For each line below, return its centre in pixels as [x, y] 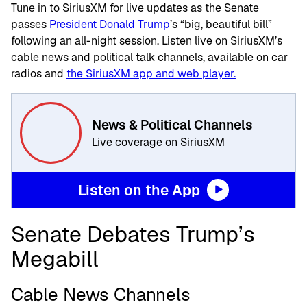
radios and [39, 74]
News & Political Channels [172, 125]
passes [30, 24]
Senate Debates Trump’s [133, 234]
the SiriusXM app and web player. [151, 74]
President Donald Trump [110, 24]
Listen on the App [139, 190]
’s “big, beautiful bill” [221, 24]
